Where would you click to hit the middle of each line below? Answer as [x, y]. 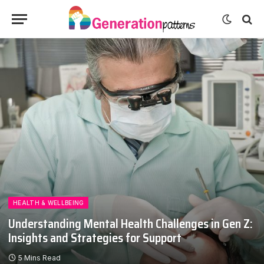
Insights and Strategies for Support [95, 238]
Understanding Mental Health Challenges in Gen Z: [131, 224]
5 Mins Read [39, 258]
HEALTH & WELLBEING [49, 203]
